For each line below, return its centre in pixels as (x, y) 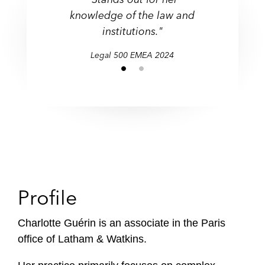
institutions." (132, 31)
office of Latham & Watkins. (84, 239)
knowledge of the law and (132, 15)
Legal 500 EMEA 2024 (132, 55)
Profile (47, 198)
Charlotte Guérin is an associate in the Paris (122, 223)
